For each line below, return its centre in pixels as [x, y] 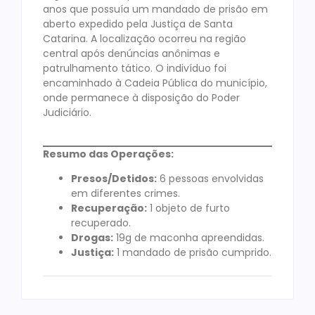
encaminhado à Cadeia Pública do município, [155, 83]
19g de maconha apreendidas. [189, 238]
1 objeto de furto [188, 208]
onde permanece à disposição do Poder [141, 98]
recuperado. [101, 223]
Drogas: [92, 238]
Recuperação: [109, 208]
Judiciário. [67, 113]
